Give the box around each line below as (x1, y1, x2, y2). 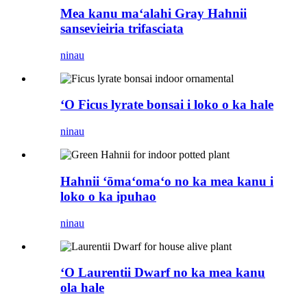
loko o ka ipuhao (60, 188, 156, 204)
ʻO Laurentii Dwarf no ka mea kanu (60, 265, 265, 280)
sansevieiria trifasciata (60, 21, 184, 36)
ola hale (60, 280, 104, 295)
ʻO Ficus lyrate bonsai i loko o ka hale (60, 97, 273, 112)
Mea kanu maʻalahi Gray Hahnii (60, 6, 247, 21)
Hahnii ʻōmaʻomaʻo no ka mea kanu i (60, 173, 273, 188)
